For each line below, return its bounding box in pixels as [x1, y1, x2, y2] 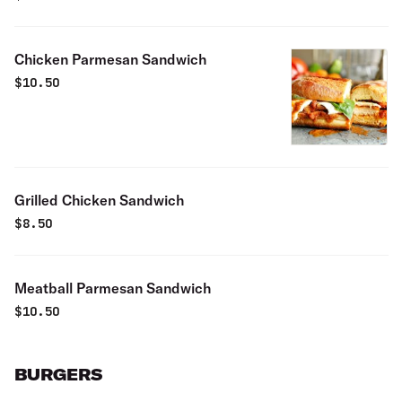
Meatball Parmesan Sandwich [14, 279, 211, 297]
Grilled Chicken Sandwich [14, 191, 184, 209]
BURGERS [14, 364, 102, 385]
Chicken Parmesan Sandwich [14, 50, 206, 68]
